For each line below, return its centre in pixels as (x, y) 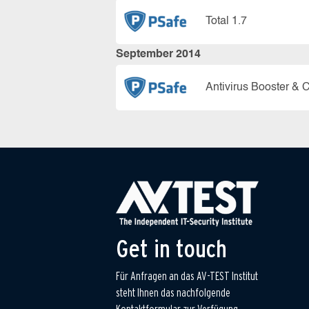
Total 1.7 (226, 21)
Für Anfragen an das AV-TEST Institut (187, 277)
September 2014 (158, 54)
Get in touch (171, 249)
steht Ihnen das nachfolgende (173, 293)
